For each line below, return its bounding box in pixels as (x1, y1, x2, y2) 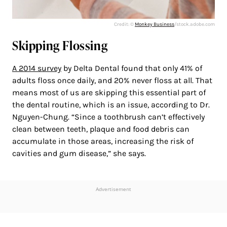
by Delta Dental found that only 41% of (61, 63, 202, 73)
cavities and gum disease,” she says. (12, 148, 146, 158)
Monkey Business (135, 21, 174, 27)
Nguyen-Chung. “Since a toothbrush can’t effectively (12, 111, 205, 122)
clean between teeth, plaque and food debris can (12, 124, 190, 134)
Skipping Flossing (12, 36, 108, 54)
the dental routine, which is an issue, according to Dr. (12, 99, 210, 109)
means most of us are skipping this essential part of (12, 87, 206, 97)
